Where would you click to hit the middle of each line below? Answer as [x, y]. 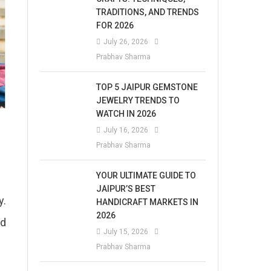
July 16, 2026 [126, 130]
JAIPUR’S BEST [126, 189]
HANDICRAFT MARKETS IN [148, 202]
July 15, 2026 [126, 232]
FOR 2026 [115, 25]
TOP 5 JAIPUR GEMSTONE [147, 87]
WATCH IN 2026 [126, 114]
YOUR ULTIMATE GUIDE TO [146, 175]
